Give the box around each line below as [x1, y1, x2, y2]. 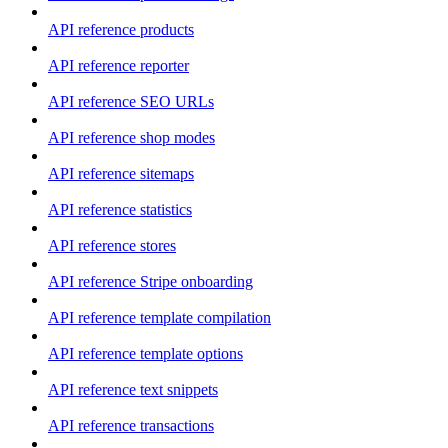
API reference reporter [48, 56, 189, 74]
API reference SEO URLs [48, 92, 214, 110]
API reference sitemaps [48, 164, 194, 182]
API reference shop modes [48, 128, 215, 146]
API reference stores [48, 236, 176, 254]
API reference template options [48, 344, 243, 362]
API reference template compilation [48, 308, 271, 326]
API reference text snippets [48, 380, 218, 398]
